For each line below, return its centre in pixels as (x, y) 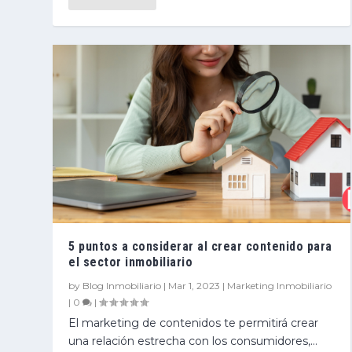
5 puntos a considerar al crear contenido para (200, 246)
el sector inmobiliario (131, 262)
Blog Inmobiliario (122, 285)
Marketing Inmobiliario (280, 285)
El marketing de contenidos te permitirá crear (194, 323)
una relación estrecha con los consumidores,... (193, 341)
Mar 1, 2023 (194, 285)
